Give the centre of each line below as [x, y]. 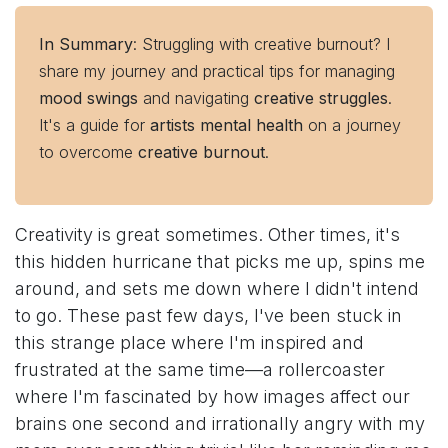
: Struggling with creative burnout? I [261, 44]
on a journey [352, 125]
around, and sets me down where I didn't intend [217, 289]
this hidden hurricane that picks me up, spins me [220, 262]
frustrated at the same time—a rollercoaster [200, 370]
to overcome [88, 152]
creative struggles [321, 98]
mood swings [88, 98]
